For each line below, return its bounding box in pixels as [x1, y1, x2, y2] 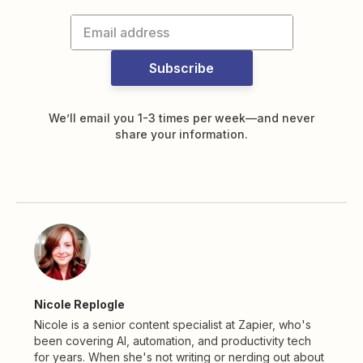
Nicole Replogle [34, 297, 125, 311]
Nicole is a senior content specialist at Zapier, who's [34, 318, 311, 331]
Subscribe [149, 60, 214, 76]
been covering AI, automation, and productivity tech [34, 334, 311, 348]
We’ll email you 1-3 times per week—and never [49, 111, 314, 125]
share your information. [115, 127, 248, 141]
